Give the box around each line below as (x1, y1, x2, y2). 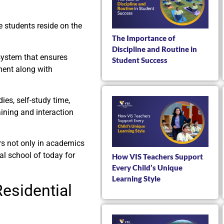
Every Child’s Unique (112, 162, 182, 172)
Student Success (112, 55, 167, 65)
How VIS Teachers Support (112, 151, 203, 161)
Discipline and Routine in (112, 44, 197, 54)
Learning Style (112, 173, 160, 183)
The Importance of (112, 33, 175, 43)
